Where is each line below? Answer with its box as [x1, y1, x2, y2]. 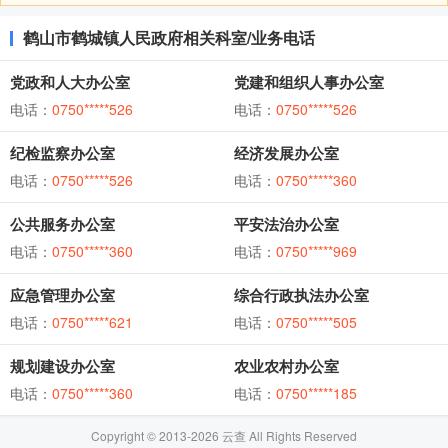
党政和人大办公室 [10, 71, 130, 93]
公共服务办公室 [10, 213, 115, 235]
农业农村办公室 [234, 355, 339, 377]
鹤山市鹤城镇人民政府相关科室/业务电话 [23, 26, 315, 49]
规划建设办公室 [10, 355, 115, 377]
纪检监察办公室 [10, 142, 115, 164]
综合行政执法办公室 [234, 284, 369, 306]
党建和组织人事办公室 [234, 71, 384, 93]
